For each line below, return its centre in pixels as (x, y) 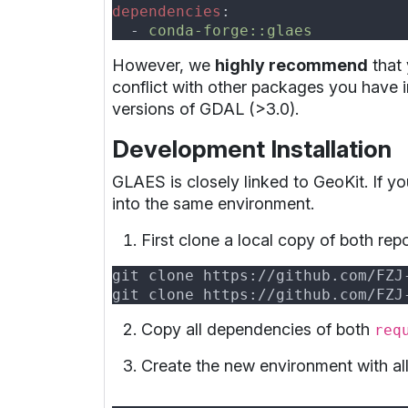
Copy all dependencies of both (258, 329)
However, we (163, 65)
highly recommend (291, 65)
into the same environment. (213, 203)
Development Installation (252, 148)
